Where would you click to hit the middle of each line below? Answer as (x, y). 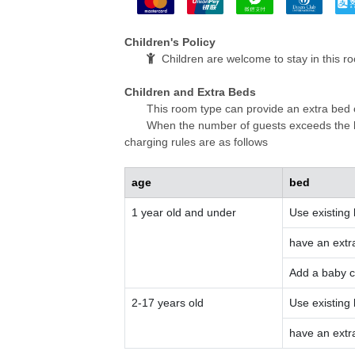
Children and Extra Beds (190, 92)
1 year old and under (184, 213)
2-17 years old (168, 303)
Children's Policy (170, 42)
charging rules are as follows (196, 142)
